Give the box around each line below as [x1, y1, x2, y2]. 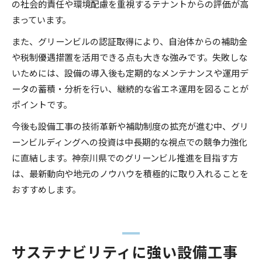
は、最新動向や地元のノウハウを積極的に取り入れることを [12, 166, 249, 180]
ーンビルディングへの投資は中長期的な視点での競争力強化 [12, 135, 247, 148]
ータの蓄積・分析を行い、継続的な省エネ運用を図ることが [12, 81, 249, 95]
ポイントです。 [12, 97, 72, 111]
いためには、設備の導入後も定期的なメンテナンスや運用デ [12, 65, 249, 79]
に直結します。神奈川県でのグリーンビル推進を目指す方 [12, 150, 238, 164]
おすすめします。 [12, 182, 81, 195]
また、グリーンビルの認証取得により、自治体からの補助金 [12, 34, 247, 47]
